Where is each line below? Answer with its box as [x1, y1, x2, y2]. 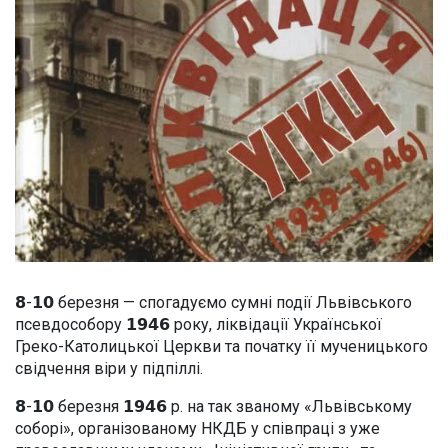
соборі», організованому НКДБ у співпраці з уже [15, 418, 380, 438]
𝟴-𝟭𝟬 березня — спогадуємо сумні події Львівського [15, 292, 412, 312]
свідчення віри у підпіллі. [15, 358, 203, 378]
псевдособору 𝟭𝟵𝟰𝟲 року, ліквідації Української [15, 314, 382, 334]
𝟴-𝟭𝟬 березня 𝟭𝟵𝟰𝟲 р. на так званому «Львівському [15, 396, 412, 416]
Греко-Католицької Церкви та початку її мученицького [15, 336, 428, 356]
